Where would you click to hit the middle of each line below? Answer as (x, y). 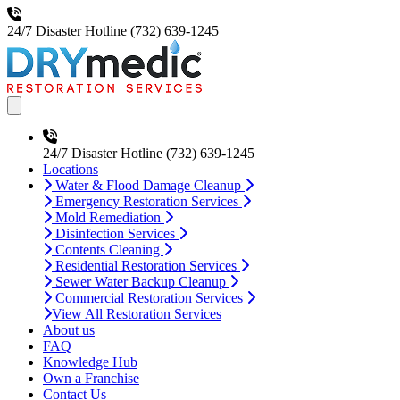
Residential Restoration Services (148, 266)
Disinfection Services (117, 233)
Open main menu (58, 105)
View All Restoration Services (137, 314)
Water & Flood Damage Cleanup (150, 185)
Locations (71, 169)
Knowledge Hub (90, 362)
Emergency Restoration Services (149, 201)
